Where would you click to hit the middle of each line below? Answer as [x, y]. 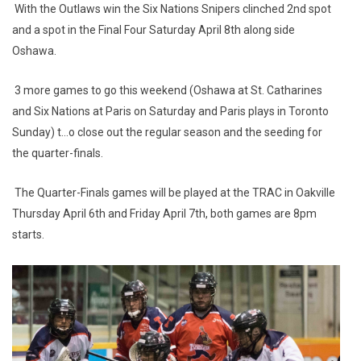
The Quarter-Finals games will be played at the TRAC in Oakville [174, 193]
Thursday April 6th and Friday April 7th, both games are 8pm [164, 214]
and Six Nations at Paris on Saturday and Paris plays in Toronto [170, 111]
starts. [28, 234]
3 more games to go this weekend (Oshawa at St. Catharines [167, 90]
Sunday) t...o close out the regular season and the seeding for [167, 132]
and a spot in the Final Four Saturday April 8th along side [154, 30]
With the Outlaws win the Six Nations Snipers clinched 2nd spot [172, 9]
